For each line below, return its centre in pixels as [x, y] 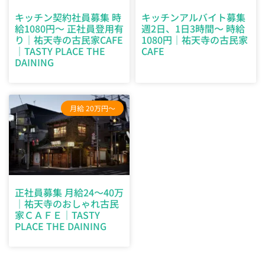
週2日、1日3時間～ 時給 [193, 28]
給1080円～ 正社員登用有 [69, 28]
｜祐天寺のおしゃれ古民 [67, 204]
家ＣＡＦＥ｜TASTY [57, 215]
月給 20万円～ [92, 108]
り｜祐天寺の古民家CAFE [69, 39]
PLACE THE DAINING [61, 226]
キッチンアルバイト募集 [193, 17]
